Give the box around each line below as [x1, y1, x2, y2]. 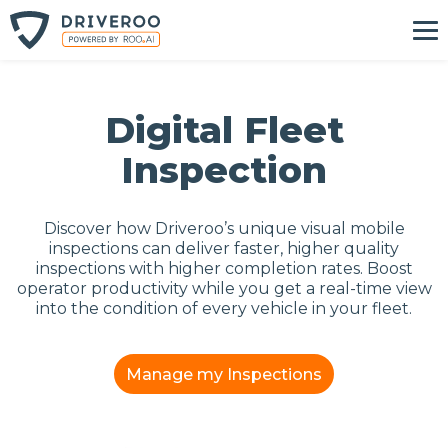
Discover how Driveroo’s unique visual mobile [43, 219, 405, 238]
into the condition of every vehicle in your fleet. [36, 299, 412, 318]
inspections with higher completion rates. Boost [35, 259, 413, 278]
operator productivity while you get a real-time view [16, 279, 432, 298]
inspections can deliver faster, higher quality [49, 239, 399, 258]
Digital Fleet [104, 108, 344, 152]
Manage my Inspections [126, 365, 322, 384]
